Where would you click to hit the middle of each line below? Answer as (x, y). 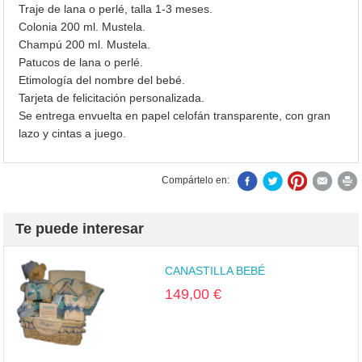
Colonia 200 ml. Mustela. (82, 27)
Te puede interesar (80, 229)
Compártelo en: (195, 181)
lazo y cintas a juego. (73, 134)
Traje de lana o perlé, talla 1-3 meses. (116, 9)
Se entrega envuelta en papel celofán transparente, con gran (175, 116)
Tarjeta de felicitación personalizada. (112, 98)
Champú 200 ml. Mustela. (85, 45)
